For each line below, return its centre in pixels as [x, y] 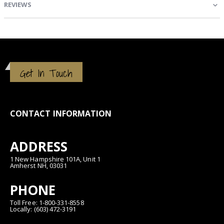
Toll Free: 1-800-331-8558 [47, 203]
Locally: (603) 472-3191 [43, 209]
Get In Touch [46, 73]
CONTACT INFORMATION [61, 114]
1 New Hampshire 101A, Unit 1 [55, 159]
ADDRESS [39, 147]
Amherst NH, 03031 [39, 166]
